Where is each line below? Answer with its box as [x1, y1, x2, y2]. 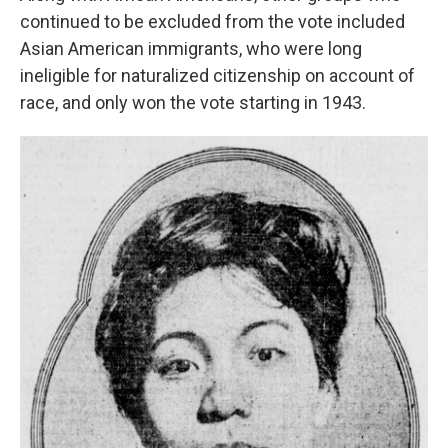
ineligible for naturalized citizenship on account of [20, 64, 415, 86]
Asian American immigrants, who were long [20, 37, 362, 59]
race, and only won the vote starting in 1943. [20, 91, 366, 113]
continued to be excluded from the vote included [20, 10, 405, 32]
